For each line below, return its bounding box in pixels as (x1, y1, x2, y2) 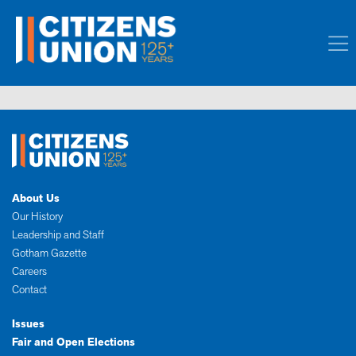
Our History (12, 209, 63, 225)
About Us (12, 191, 60, 207)
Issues (12, 316, 44, 332)
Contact (12, 282, 47, 298)
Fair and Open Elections (12, 335, 135, 350)
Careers (12, 264, 47, 280)
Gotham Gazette (12, 246, 87, 261)
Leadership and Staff (12, 227, 104, 243)
